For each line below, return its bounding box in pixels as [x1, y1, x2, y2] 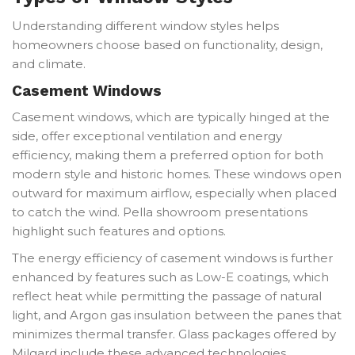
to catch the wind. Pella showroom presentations [12, 204, 307, 219]
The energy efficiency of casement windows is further [12, 250, 333, 265]
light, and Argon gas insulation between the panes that [12, 307, 342, 323]
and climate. [12, 55, 86, 71]
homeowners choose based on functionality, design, [12, 36, 323, 52]
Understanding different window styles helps [12, 17, 279, 33]
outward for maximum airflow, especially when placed [12, 185, 337, 200]
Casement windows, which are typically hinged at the [12, 109, 330, 124]
